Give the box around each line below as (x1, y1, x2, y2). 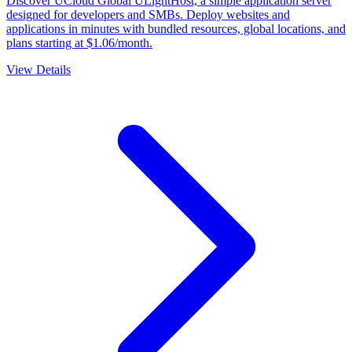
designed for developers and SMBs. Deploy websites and (6, 7, 290, 21)
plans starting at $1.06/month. (6, 35, 152, 49)
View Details (6, 62, 71, 76)
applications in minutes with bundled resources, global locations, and (6, 21, 346, 35)
